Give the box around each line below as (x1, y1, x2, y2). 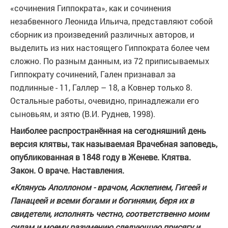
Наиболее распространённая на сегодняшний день (10, 125, 206, 136)
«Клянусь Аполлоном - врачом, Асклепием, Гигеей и (10, 182, 206, 192)
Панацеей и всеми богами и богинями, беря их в (10, 195, 194, 206)
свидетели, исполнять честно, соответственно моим (10, 208, 209, 219)
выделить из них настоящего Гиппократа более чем (10, 42, 210, 53)
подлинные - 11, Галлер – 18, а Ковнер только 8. (10, 82, 192, 93)
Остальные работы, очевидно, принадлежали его (10, 95, 199, 106)
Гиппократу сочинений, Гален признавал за (10, 69, 176, 79)
